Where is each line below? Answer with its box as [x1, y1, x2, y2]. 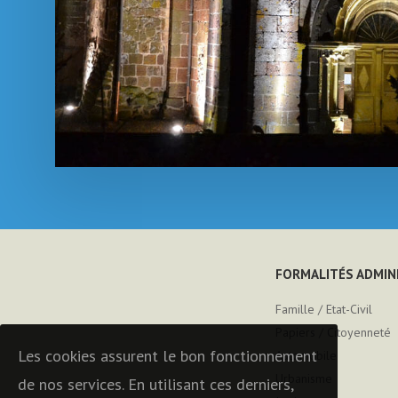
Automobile [275, 347, 337, 363]
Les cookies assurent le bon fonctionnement [18, 346, 317, 366]
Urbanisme [275, 370, 332, 386]
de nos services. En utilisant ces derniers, [18, 374, 293, 394]
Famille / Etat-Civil [275, 301, 372, 317]
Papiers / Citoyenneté [275, 324, 391, 340]
